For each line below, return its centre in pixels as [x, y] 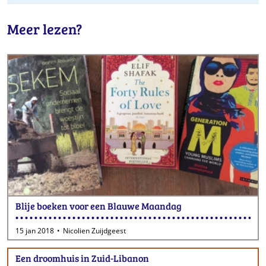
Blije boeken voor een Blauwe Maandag [99, 206]
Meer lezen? [45, 29]
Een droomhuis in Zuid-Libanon [82, 258]
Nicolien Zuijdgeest [94, 231]
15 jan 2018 [35, 231]
